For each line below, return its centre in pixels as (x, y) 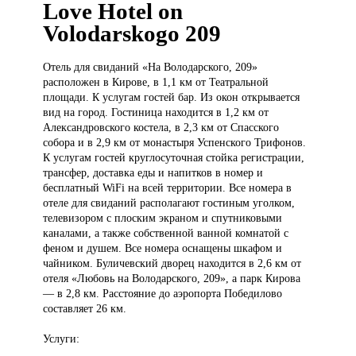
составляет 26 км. (85, 309)
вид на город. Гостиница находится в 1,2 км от (156, 112)
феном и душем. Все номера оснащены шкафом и (163, 248)
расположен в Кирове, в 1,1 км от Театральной (156, 82)
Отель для (68, 67)
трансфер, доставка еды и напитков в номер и (153, 173)
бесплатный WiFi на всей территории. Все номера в (168, 188)
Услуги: (62, 339)
